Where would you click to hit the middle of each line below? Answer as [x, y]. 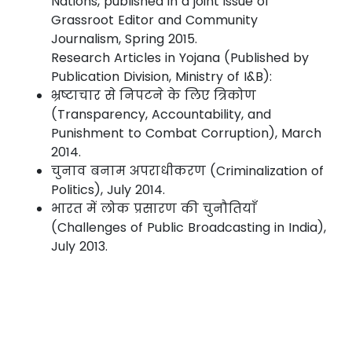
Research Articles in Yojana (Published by [180, 58]
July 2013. [79, 247]
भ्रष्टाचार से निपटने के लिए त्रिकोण [154, 96]
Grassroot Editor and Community [154, 20]
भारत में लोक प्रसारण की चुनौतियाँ [154, 209]
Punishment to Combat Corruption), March [186, 134]
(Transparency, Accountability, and [161, 115]
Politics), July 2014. [108, 190]
